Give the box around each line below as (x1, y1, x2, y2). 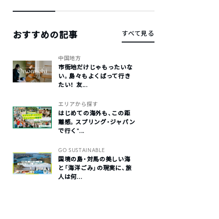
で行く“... (58, 127, 85, 134)
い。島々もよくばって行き (58, 72, 131, 80)
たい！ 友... (58, 81, 88, 88)
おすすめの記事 (13, 29, 78, 41)
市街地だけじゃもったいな (58, 64, 133, 71)
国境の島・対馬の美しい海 (58, 155, 131, 163)
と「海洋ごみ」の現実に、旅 (58, 164, 132, 172)
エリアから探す (58, 101, 98, 108)
